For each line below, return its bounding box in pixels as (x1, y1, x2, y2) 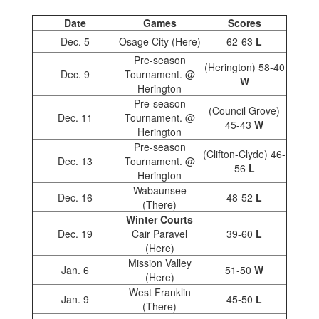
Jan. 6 (61, 263, 89, 277)
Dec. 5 (60, 34, 90, 48)
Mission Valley (127, 256, 192, 270)
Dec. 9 (60, 67, 90, 81)
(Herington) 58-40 (204, 60, 285, 74)
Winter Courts (126, 212, 193, 226)
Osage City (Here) (118, 34, 201, 48)
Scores (227, 16, 261, 30)
